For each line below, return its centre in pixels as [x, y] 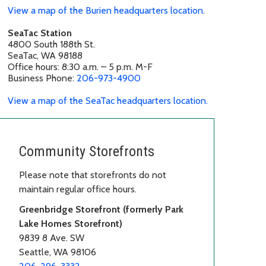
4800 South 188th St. [51, 44]
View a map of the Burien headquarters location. [106, 10]
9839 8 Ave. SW [52, 237]
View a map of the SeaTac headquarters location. [108, 100]
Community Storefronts [87, 151]
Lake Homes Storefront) [71, 223]
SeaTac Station [40, 33]
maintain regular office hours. [78, 189]
